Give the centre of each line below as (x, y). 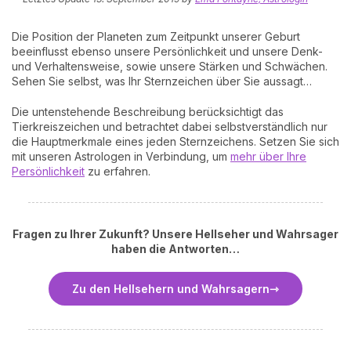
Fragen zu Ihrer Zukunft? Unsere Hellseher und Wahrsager (175, 234)
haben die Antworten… (175, 249)
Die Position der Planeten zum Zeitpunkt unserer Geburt (156, 36)
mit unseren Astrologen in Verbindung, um (121, 156)
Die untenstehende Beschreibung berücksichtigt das (148, 112)
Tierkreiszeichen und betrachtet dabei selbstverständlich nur (170, 127)
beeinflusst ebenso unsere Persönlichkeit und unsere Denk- (167, 51)
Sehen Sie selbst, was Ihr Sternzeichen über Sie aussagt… (162, 81)
